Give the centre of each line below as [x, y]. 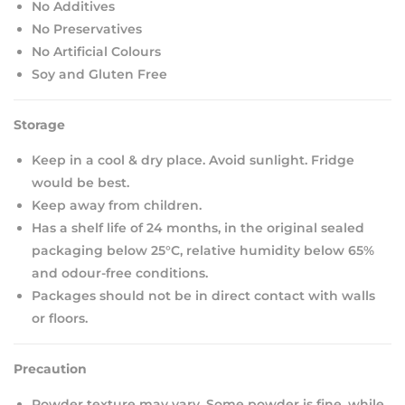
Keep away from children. [117, 205]
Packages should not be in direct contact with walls [203, 295]
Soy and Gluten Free [99, 74]
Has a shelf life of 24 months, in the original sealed [198, 227]
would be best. [80, 182]
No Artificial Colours [96, 51]
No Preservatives [87, 28]
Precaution [50, 368]
